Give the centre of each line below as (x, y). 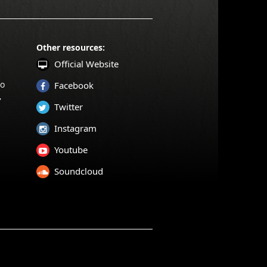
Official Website (86, 64)
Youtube (71, 150)
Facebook (74, 85)
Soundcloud (78, 171)
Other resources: (70, 47)
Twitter (68, 107)
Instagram (75, 128)
